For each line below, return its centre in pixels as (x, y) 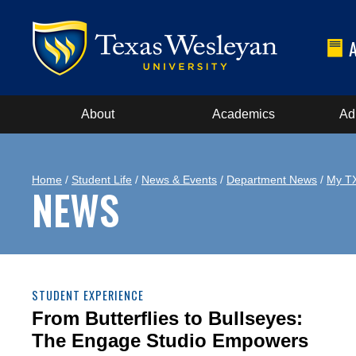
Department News (272, 180)
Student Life (102, 180)
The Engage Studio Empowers (170, 341)
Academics (243, 114)
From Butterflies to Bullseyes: (167, 318)
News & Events (179, 180)
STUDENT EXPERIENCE (88, 295)
